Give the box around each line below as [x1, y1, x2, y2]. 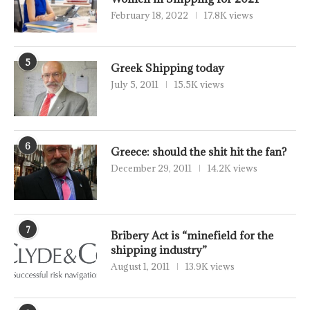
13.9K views [185, 260, 235, 273]
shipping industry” [111, 243, 207, 257]
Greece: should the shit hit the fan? [111, 145, 286, 159]
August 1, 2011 [111, 260, 170, 273]
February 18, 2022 [111, 9, 188, 22]
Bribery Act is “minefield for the [111, 228, 273, 243]
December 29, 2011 [111, 162, 192, 175]
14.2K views [208, 162, 257, 175]
